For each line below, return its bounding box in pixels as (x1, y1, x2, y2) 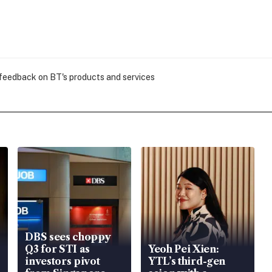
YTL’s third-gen (148, 254, 226, 267)
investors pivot (25, 254, 100, 267)
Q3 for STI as (25, 242, 90, 255)
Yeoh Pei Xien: (148, 242, 219, 255)
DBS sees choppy (25, 230, 111, 243)
